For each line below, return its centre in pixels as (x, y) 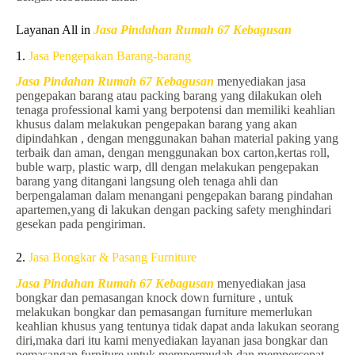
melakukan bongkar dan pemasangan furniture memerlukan (164, 312)
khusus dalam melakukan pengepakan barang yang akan (157, 124)
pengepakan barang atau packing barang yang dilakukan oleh (169, 96)
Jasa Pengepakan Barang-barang (110, 55)
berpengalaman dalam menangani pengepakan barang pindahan (174, 196)
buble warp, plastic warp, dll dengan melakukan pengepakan (167, 167)
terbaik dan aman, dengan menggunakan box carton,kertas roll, (173, 153)
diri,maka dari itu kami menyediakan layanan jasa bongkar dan (172, 341)
